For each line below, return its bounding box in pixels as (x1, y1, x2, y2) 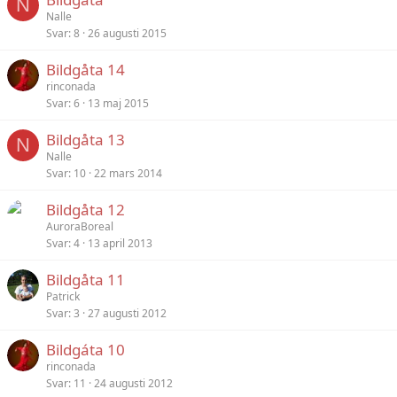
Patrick (46, 289, 80, 304)
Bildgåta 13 (46, 129, 125, 150)
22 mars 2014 (94, 166, 162, 181)
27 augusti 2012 (88, 306, 167, 321)
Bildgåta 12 (46, 199, 125, 220)
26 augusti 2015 (88, 26, 167, 41)
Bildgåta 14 (46, 59, 125, 80)
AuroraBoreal (46, 219, 113, 234)
